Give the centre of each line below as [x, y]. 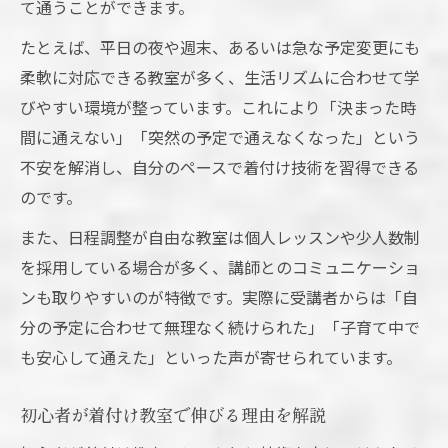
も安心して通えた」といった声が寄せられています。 [211, 357]
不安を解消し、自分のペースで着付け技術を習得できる [219, 167]
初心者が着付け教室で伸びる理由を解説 [173, 415]
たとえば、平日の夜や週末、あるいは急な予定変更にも [220, 47]
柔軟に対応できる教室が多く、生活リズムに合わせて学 [220, 77]
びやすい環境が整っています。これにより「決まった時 [218, 107]
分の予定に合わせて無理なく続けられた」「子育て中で [220, 327]
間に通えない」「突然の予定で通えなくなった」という [220, 137]
